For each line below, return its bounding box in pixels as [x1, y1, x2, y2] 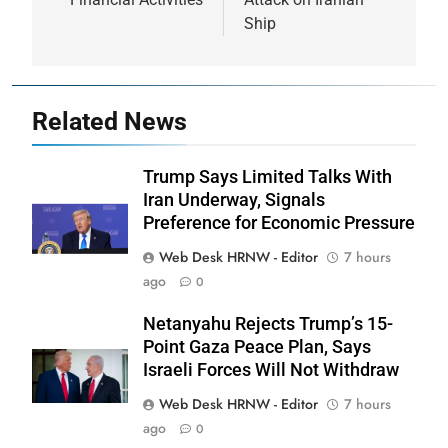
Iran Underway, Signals [143, 189, 325, 210]
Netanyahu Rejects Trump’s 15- [143, 313, 393, 334]
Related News [32, 106, 187, 136]
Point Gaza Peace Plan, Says [143, 336, 371, 357]
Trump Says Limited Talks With [143, 166, 392, 187]
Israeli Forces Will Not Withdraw [143, 359, 399, 380]
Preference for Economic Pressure [143, 212, 415, 233]
